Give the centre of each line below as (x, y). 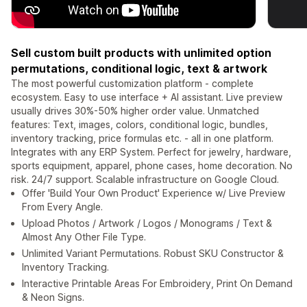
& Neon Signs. (53, 297)
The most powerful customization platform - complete (132, 84)
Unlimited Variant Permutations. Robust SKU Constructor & (153, 254)
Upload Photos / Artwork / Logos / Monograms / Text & (147, 223)
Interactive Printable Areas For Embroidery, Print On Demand (157, 284)
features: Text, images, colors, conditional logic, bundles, (139, 125)
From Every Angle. (62, 207)
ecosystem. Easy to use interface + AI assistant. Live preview (147, 97)
